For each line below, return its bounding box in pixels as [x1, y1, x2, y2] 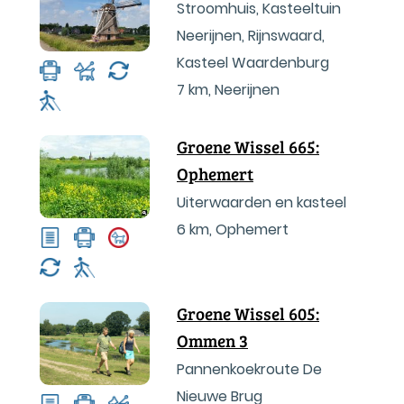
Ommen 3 [177, 329, 248, 352]
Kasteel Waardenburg [177, 52, 329, 73]
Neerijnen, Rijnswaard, [177, 25, 325, 46]
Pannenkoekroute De [177, 359, 322, 380]
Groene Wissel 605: [177, 302, 319, 325]
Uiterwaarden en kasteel [177, 192, 346, 213]
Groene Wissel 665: [177, 135, 319, 158]
